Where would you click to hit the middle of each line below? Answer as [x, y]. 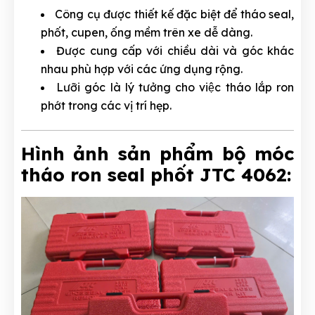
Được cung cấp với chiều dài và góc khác [175, 50]
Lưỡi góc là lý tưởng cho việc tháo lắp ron [175, 87]
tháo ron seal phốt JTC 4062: [156, 174]
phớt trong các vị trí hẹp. [106, 105]
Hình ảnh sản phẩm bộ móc [157, 153]
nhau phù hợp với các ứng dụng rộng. [142, 69]
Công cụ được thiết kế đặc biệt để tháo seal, [175, 14]
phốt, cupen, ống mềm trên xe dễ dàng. [147, 32]
